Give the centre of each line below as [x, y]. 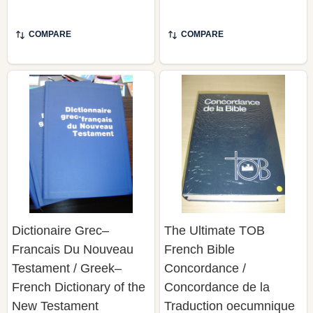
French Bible [199, 249]
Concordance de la [217, 287]
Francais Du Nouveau [73, 249]
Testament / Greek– [67, 268]
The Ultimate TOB [214, 230]
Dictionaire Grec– [60, 230]
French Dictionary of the [79, 287]
